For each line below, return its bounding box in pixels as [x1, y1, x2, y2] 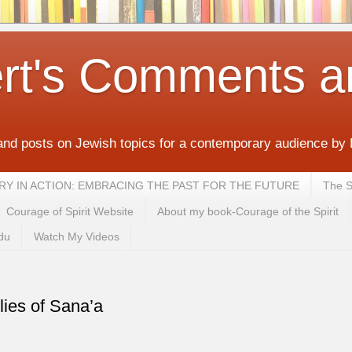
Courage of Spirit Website [5, 204, 134, 218]
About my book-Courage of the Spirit [156, 204, 339, 218]
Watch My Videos [33, 230, 119, 244]
